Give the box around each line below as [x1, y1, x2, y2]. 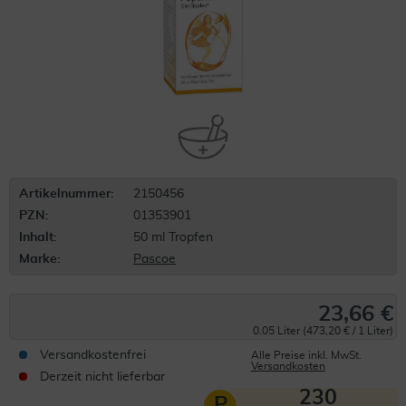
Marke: [19, 253, 61, 266]
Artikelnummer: [19, 188, 114, 200]
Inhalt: [19, 231, 57, 244]
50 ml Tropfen [133, 231, 213, 244]
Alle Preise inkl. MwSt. [250, 350, 362, 361]
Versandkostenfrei [40, 349, 146, 362]
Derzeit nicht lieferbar [40, 371, 165, 383]
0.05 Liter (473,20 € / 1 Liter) [253, 325, 393, 336]
